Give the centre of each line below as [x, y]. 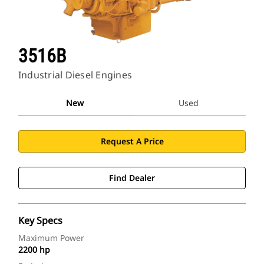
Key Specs [40, 221]
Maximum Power [51, 238]
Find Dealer [132, 178]
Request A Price [132, 141]
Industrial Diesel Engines [75, 75]
